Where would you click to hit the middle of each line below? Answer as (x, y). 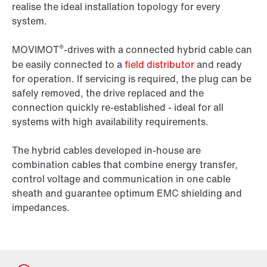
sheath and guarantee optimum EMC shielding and (127, 193)
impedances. (41, 208)
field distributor (159, 65)
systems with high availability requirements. (110, 122)
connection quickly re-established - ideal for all (118, 108)
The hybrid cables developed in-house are (106, 150)
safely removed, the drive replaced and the (108, 93)
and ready (218, 65)
